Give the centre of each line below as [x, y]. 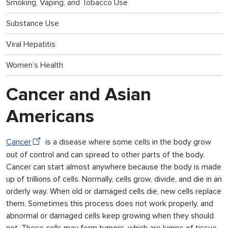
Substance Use [33, 23]
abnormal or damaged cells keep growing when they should [110, 216]
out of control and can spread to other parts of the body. [105, 155]
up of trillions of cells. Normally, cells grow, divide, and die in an [114, 179]
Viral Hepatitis [31, 44]
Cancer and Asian [79, 94]
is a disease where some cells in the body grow [127, 142]
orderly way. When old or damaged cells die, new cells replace [114, 191]
